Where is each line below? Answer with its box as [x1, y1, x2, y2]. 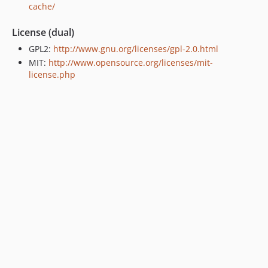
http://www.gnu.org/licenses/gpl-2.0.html [53, 42, 218, 54]
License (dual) [12, 25, 74, 39]
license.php [29, 69, 75, 81]
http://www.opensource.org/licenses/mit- [48, 57, 213, 69]
